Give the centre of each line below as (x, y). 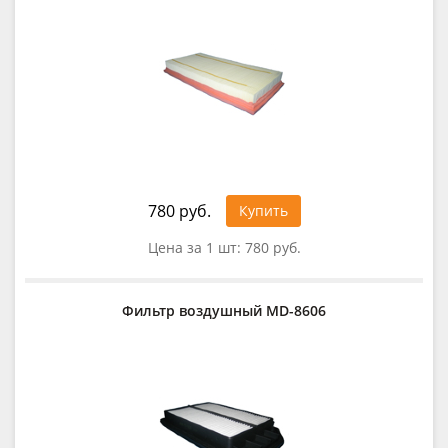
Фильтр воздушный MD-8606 (224, 310)
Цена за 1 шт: (196, 247)
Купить (263, 210)
